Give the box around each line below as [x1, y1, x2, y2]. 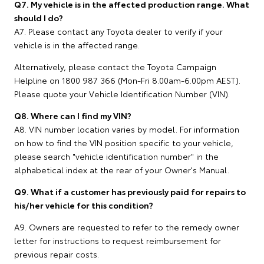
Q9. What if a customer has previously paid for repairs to [14, 186, 246, 197]
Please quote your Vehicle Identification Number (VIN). [14, 88, 230, 100]
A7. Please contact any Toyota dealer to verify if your [14, 25, 223, 37]
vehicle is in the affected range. [14, 39, 140, 51]
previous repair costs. [14, 248, 99, 260]
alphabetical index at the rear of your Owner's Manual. [14, 164, 229, 176]
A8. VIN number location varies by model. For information [14, 123, 239, 135]
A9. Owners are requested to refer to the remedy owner [14, 221, 239, 233]
